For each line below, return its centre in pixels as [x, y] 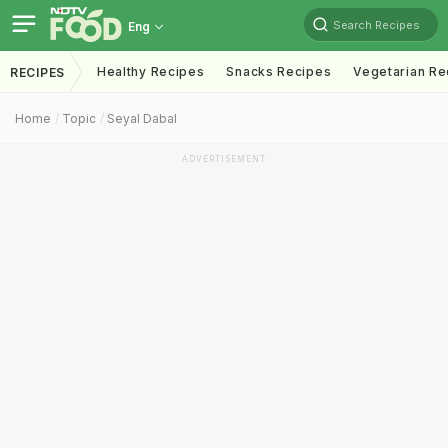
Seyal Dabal [142, 118]
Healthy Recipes [150, 71]
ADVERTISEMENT [224, 159]
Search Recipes [376, 24]
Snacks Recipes [279, 71]
